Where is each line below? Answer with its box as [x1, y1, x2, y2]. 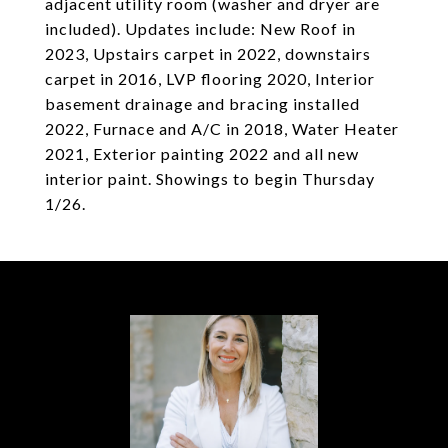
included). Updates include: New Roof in [45, 19, 356, 38]
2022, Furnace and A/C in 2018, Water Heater [45, 119, 399, 138]
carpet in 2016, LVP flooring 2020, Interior [45, 69, 375, 88]
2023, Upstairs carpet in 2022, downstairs [45, 44, 371, 63]
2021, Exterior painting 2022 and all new [45, 144, 359, 163]
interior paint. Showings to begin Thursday [45, 169, 375, 188]
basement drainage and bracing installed [45, 94, 360, 113]
